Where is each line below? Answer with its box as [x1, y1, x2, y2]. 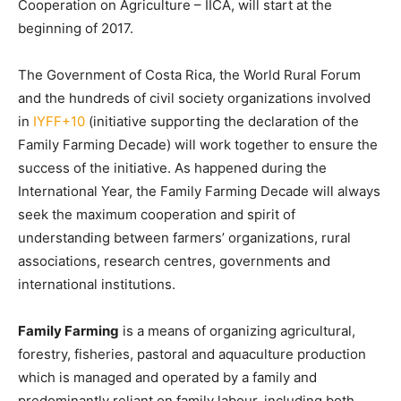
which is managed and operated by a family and [18, 369, 317, 386]
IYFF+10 [33, 113, 85, 130]
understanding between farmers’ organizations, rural [18, 229, 351, 246]
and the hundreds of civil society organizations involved [18, 90, 371, 107]
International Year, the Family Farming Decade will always [18, 183, 380, 200]
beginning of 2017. [18, 20, 133, 37]
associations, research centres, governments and [18, 252, 330, 269]
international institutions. [18, 276, 175, 293]
